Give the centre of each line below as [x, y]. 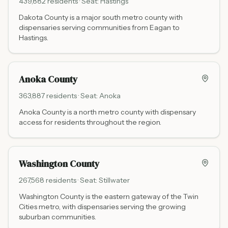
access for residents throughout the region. [90, 122]
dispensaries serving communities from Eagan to [99, 27]
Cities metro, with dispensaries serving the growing [102, 207]
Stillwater [114, 180]
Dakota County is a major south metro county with [101, 17]
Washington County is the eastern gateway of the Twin [109, 196]
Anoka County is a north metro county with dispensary [107, 112]
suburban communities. [58, 217]
